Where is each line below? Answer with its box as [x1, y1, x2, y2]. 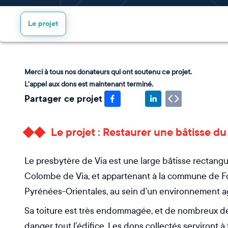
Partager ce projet [24, 93, 102, 105]
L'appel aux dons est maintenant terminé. [24, 80, 153, 89]
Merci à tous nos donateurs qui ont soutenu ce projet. [24, 68, 192, 76]
